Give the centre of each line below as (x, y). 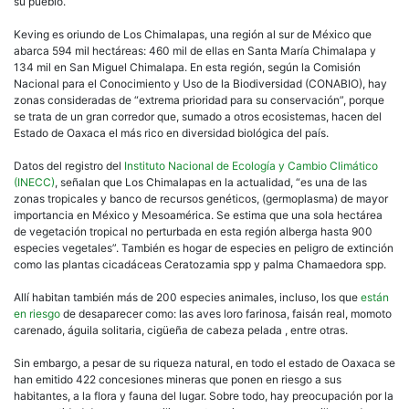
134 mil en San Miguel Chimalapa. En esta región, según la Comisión (187, 67)
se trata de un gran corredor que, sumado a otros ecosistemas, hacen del (198, 116)
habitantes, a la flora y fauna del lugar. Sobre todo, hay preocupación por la (204, 395)
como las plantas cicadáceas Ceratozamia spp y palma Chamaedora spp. (200, 264)
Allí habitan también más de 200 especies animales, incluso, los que (187, 297)
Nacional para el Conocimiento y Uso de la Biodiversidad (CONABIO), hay (200, 83)
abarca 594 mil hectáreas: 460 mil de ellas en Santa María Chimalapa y (195, 50)
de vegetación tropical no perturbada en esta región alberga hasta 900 (193, 231)
